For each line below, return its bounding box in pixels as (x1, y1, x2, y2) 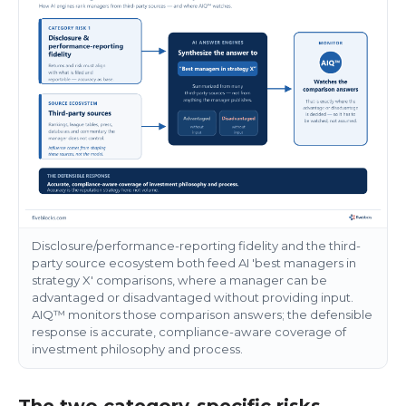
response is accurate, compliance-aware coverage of (31, 324, 346, 339)
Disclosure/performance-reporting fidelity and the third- (31, 237, 361, 253)
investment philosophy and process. (31, 341, 243, 356)
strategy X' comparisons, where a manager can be (31, 272, 327, 287)
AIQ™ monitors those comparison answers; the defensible (31, 306, 372, 322)
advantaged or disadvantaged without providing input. (31, 289, 353, 304)
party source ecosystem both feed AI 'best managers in (31, 255, 356, 270)
